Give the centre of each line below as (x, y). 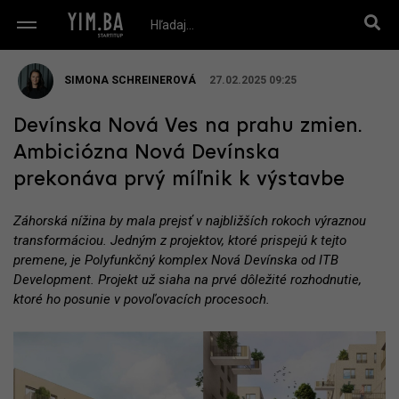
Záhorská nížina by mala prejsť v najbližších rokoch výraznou (190, 221)
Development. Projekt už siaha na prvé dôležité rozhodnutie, (187, 280)
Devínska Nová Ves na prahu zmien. (188, 126)
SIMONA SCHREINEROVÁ (130, 81)
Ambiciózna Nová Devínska (147, 153)
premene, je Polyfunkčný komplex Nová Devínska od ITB (176, 260)
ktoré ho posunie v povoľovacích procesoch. (142, 299)
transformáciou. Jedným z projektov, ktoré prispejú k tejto (180, 240)
